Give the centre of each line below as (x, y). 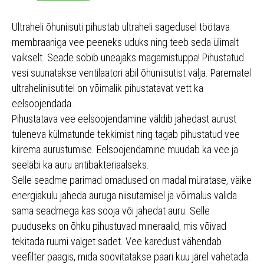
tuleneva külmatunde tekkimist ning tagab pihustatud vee (126, 134)
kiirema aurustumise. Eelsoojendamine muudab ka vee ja (125, 150)
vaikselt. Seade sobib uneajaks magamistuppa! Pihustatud (128, 58)
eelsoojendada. (43, 104)
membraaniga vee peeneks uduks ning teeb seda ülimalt (125, 42)
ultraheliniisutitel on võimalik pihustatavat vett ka (108, 88)
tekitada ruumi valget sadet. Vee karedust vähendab (117, 242)
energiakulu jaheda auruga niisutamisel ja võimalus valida (124, 196)
